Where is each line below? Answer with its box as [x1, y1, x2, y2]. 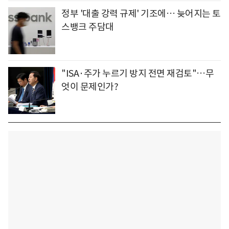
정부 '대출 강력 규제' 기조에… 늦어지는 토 [61, 7, 221, 19]
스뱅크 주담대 [61, 20, 114, 33]
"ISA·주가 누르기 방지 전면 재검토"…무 [61, 67, 214, 79]
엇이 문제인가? [61, 80, 118, 93]
